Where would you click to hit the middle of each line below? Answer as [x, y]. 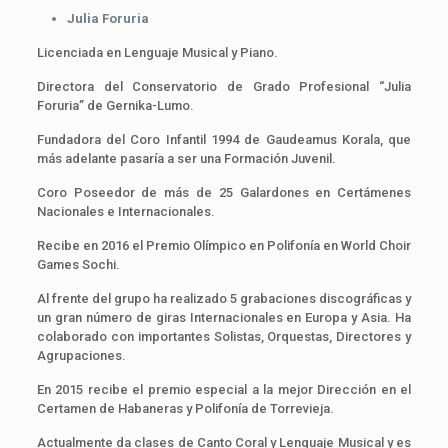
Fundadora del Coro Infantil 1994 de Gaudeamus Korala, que [224, 139]
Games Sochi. [78, 264]
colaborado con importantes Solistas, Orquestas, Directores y [224, 336]
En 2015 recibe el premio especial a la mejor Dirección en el [224, 389]
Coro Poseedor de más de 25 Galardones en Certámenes [224, 192]
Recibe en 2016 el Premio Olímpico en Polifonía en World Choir [224, 245]
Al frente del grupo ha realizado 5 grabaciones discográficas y [224, 298]
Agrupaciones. [82, 355]
